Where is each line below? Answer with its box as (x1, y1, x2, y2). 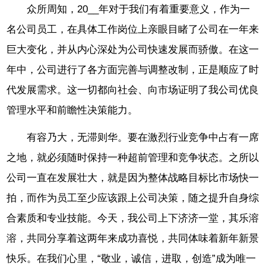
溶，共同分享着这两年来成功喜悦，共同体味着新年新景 (7, 233, 259, 245)
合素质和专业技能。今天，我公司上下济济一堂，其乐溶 (7, 213, 259, 224)
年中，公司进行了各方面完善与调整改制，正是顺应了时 (7, 64, 259, 75)
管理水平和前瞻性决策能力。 (7, 104, 138, 116)
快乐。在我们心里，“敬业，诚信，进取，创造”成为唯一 (7, 253, 256, 265)
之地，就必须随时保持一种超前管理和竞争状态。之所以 (7, 152, 259, 164)
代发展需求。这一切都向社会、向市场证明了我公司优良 (7, 84, 259, 96)
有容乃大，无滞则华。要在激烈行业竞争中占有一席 (27, 132, 259, 144)
